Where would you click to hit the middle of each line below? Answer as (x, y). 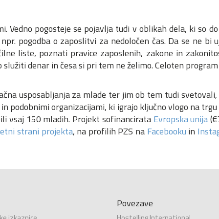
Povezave (135, 203)
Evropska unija (181, 119)
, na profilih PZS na (110, 131)
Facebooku (166, 131)
